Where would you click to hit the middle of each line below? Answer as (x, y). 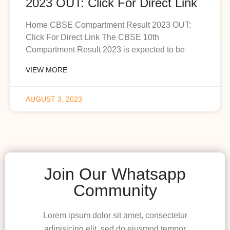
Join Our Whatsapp (115, 174)
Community (115, 190)
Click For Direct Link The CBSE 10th (92, 37)
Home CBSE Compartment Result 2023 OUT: (108, 25)
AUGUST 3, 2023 (54, 99)
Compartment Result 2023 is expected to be (105, 49)
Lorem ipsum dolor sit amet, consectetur (115, 215)
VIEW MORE (46, 70)
